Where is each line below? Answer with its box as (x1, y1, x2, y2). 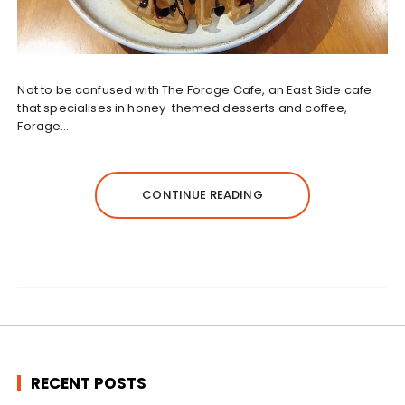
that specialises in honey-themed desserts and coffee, (17, 99, 348, 118)
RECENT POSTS (31, 372, 147, 394)
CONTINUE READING (142, 186, 263, 204)
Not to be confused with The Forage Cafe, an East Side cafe (17, 81, 372, 99)
